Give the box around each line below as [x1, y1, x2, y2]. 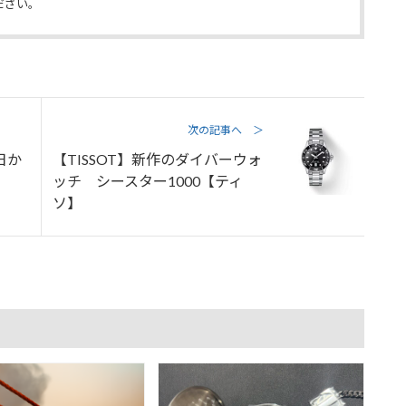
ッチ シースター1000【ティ [53, 171, 244, 189]
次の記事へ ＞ [187, 122, 264, 137]
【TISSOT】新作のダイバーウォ [53, 150, 263, 168]
